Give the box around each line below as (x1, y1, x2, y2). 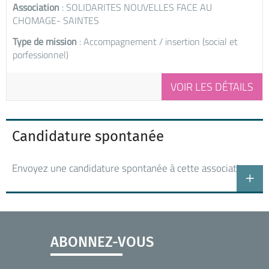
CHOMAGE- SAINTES (13, 13, 99, 28)
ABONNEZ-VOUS (50, 233, 154, 250)
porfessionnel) (13, 47, 68, 62)
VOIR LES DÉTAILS (171, 78, 253, 95)
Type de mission (13, 34, 77, 49)
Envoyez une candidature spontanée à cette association (12, 160, 250, 176)
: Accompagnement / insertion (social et (77, 34, 238, 49)
